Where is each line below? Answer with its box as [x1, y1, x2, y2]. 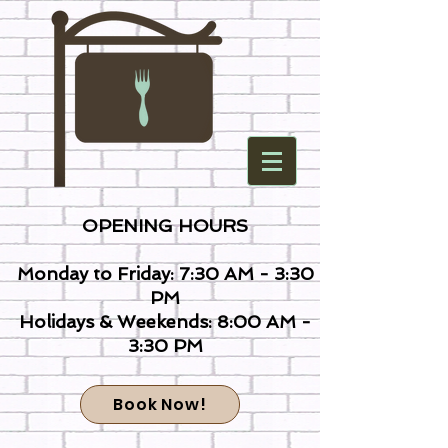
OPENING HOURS [82, 215, 248, 236]
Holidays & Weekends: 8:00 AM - [19, 311, 311, 332]
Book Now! [113, 393, 207, 416]
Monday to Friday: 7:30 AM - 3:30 [16, 263, 314, 284]
